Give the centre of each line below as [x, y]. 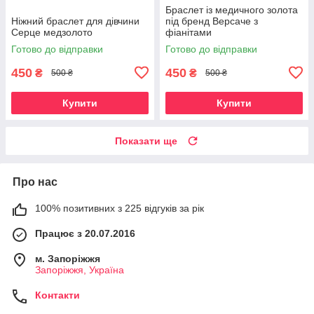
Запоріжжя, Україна [80, 269]
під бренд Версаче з [212, 21]
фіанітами [189, 32]
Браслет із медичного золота [232, 9]
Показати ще [146, 141]
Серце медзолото [52, 32]
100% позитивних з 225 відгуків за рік [120, 208]
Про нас [35, 182]
